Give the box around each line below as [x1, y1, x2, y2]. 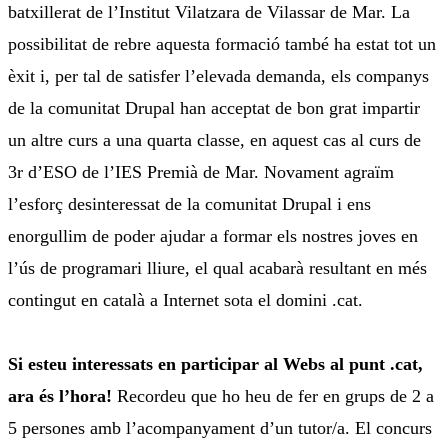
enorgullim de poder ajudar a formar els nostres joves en [8, 226, 418, 247]
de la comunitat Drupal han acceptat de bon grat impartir [8, 98, 420, 119]
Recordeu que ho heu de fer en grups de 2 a [112, 386, 434, 407]
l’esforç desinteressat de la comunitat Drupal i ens [8, 194, 371, 215]
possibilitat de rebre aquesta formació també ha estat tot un [8, 34, 436, 55]
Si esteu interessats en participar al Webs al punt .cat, [8, 354, 423, 375]
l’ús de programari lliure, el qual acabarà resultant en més [8, 258, 427, 279]
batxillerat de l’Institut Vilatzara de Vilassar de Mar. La [8, 2, 410, 23]
